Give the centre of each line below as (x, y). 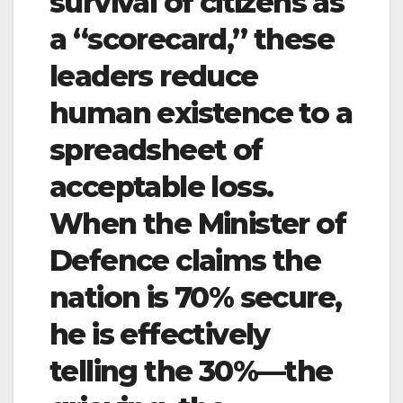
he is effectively (160, 334)
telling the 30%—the (191, 371)
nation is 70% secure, (196, 297)
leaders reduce (154, 76)
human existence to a (201, 112)
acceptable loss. (161, 186)
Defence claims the (185, 260)
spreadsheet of (156, 149)
